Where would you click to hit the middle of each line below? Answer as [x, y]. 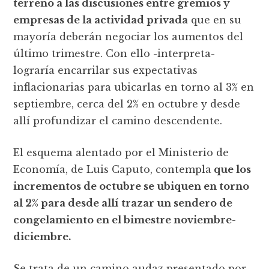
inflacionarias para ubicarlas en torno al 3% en [134, 87]
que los [231, 169]
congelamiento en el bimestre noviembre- [125, 219]
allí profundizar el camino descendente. [118, 120]
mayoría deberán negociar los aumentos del [128, 36]
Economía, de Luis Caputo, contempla [113, 169]
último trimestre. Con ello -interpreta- [114, 53]
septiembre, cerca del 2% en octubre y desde [127, 104]
